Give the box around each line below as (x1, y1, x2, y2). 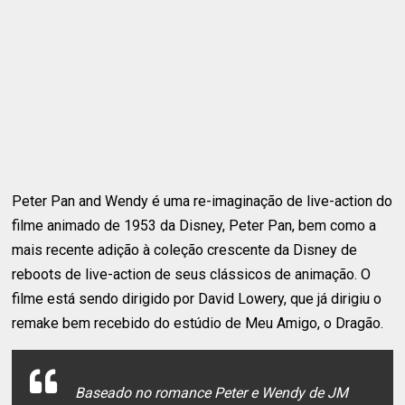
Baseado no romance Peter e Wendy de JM (75, 384, 349, 402)
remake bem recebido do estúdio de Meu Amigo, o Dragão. (12, 315, 384, 333)
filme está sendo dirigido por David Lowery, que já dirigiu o (12, 290, 382, 308)
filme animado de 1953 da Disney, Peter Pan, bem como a (12, 217, 377, 235)
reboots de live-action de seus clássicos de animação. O (12, 266, 372, 284)
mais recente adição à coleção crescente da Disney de (12, 241, 358, 259)
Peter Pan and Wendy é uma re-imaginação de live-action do (12, 193, 393, 211)
